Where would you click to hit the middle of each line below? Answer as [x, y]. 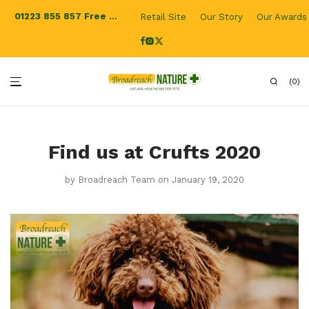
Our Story [221, 17]
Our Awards [281, 17]
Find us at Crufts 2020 [154, 152]
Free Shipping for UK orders [97, 16]
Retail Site [163, 17]
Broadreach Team [117, 180]
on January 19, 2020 [201, 180]
